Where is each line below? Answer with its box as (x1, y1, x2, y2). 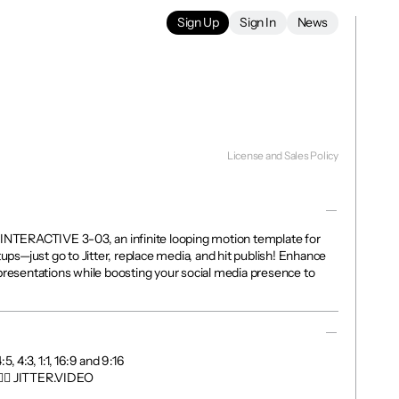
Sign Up (177, 13, 219, 30)
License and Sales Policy (226, 149, 339, 162)
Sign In (240, 13, 276, 30)
